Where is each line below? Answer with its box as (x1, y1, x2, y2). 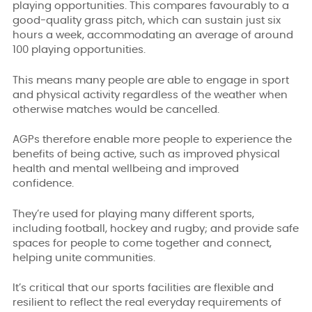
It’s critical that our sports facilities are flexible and (13, 283, 274, 293)
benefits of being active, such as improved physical (13, 149, 280, 159)
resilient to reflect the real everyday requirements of (13, 297, 281, 308)
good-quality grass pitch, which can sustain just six (13, 15, 281, 26)
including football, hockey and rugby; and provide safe (13, 223, 299, 234)
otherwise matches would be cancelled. (13, 104, 219, 115)
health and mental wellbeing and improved (13, 164, 239, 174)
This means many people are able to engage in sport (13, 75, 289, 86)
